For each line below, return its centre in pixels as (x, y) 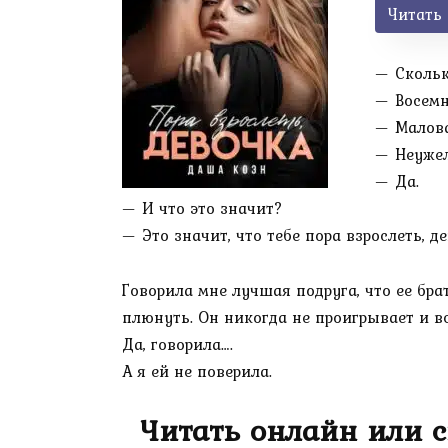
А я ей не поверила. (197, 370)
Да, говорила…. (177, 343)
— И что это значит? (202, 208)
